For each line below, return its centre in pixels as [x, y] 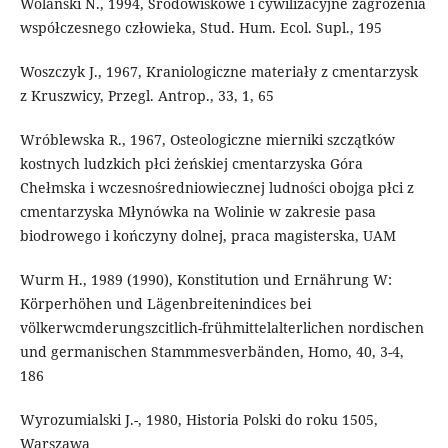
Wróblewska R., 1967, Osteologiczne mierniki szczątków [207, 140]
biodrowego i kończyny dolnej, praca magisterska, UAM [207, 236]
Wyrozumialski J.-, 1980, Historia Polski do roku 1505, [198, 420]
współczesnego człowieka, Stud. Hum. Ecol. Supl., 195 [200, 28]
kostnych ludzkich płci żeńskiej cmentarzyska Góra [191, 164]
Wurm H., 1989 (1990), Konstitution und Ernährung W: [205, 280]
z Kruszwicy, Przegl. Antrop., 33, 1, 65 [146, 96]
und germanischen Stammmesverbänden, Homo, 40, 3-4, [211, 352]
